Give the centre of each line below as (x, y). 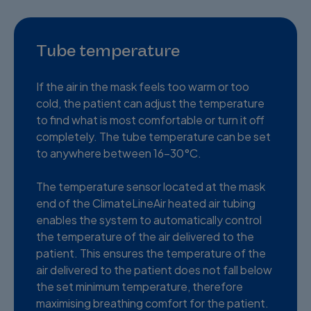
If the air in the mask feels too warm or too (143, 86)
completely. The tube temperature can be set (153, 136)
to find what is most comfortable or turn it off (150, 119)
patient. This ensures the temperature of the (151, 253)
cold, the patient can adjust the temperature (150, 103)
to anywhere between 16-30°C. (119, 153)
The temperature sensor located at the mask (151, 186)
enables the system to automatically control (149, 219)
